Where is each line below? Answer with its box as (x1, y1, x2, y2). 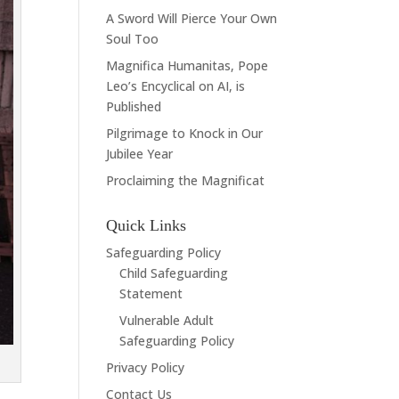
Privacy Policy (106, 359, 185, 376)
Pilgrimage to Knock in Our (106, 125, 264, 142)
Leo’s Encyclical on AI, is (106, 77, 246, 94)
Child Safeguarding (119, 265, 229, 281)
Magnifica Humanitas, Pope (106, 57, 269, 74)
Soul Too (106, 30, 159, 47)
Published (106, 98, 162, 115)
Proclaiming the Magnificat (106, 172, 265, 189)
